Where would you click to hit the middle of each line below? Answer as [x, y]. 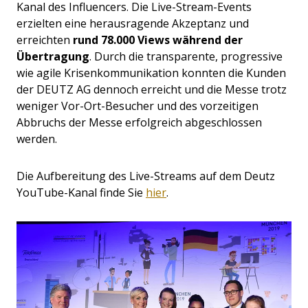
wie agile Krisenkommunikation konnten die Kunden [151, 73]
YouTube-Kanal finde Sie [81, 193]
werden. [37, 139]
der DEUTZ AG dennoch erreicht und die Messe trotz [152, 90]
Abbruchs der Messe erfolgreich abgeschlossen [139, 123]
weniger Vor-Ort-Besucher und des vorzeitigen [137, 106]
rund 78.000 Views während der [158, 40]
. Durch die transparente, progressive [186, 57]
